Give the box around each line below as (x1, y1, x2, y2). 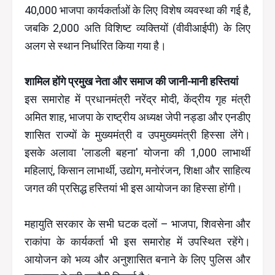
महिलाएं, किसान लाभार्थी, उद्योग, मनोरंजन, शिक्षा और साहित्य (25, 164, 250, 177)
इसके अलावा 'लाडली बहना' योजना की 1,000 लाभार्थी (25, 146, 250, 160)
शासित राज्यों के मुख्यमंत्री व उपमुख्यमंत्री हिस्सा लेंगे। (25, 128, 250, 142)
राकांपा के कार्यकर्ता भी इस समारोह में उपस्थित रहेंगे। (25, 235, 250, 249)
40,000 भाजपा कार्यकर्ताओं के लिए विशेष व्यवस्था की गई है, (25, 4, 250, 17)
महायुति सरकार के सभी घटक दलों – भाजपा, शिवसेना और (25, 217, 250, 231)
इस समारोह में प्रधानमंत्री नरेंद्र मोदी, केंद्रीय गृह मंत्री (25, 93, 250, 106)
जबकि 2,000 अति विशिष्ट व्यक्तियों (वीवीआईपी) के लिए (25, 21, 250, 35)
